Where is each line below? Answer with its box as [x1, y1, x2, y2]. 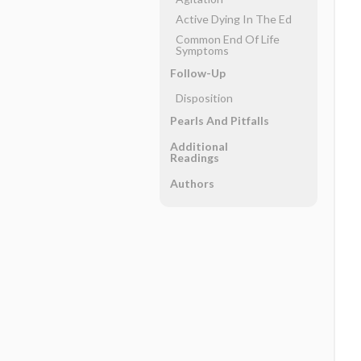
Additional [169, 139, 228, 153]
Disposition [175, 91, 233, 105]
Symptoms [175, 44, 229, 57]
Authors [169, 176, 214, 190]
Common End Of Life [175, 32, 280, 46]
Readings [169, 151, 219, 164]
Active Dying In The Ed [175, 12, 292, 26]
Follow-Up [169, 66, 226, 80]
